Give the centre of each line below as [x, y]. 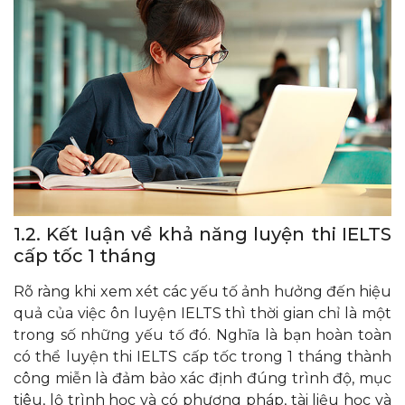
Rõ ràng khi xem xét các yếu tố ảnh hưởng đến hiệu [202, 291]
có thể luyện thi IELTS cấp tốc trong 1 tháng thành [202, 356]
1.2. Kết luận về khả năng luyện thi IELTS [202, 234]
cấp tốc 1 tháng [85, 255]
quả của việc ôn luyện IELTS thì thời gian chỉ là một [202, 313]
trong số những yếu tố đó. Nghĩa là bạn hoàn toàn [202, 334]
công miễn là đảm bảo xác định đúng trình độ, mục [202, 378]
